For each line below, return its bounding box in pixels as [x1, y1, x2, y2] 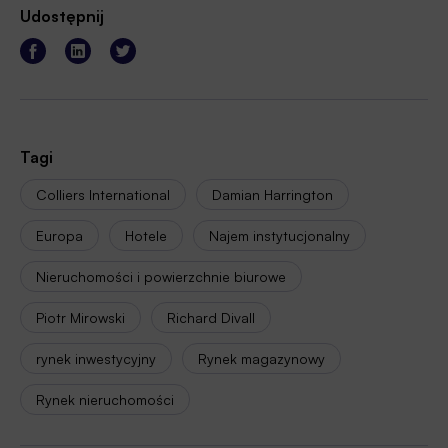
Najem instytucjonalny [209, 227, 350, 245]
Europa [36, 227, 83, 245]
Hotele [125, 227, 167, 245]
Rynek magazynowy [198, 350, 325, 368]
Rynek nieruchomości [36, 391, 174, 409]
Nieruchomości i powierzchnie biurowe [36, 268, 286, 286]
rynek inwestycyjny [36, 350, 156, 368]
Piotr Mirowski [36, 309, 125, 327]
